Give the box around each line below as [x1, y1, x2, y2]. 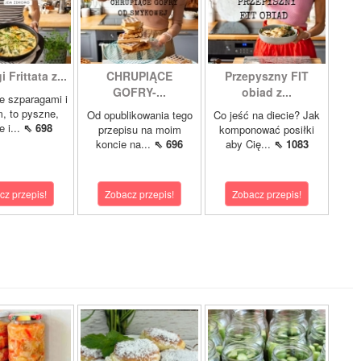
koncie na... [96, 136, 154, 151]
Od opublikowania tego [86, 107, 193, 122]
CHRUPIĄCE [106, 68, 172, 84]
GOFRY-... [113, 84, 166, 100]
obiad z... [242, 84, 292, 100]
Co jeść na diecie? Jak [214, 107, 320, 122]
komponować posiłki [219, 122, 314, 137]
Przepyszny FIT [225, 68, 309, 84]
